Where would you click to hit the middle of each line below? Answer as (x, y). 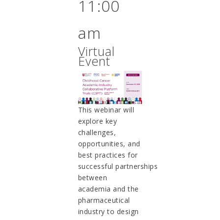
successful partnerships (118, 166)
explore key (97, 121)
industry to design (108, 212)
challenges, (97, 133)
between (93, 178)
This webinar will (106, 110)
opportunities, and (109, 144)
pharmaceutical (104, 200)
